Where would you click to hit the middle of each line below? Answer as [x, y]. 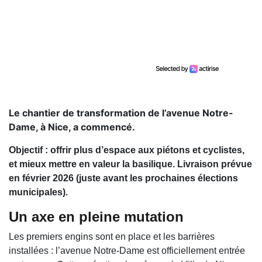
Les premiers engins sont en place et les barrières [112, 237]
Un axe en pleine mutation [96, 217]
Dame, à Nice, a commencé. [72, 127]
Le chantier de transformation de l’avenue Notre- [121, 113]
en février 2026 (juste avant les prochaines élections [123, 178]
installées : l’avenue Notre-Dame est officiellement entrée [127, 251]
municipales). [38, 192]
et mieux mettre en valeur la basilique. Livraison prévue [130, 164]
